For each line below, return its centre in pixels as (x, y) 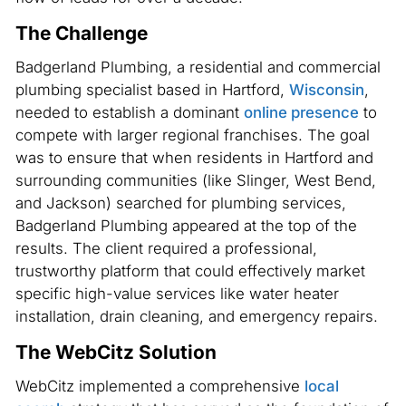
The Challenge (81, 33)
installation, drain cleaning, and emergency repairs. (196, 317)
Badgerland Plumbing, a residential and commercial (198, 68)
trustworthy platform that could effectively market (190, 271)
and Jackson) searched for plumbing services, (180, 203)
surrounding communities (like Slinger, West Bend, (195, 181)
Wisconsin (326, 90)
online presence (301, 113)
